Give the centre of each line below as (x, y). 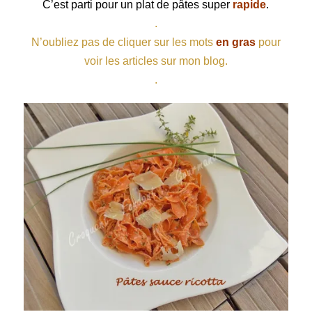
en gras (235, 42)
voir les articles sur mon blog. (156, 61)
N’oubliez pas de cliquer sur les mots (122, 42)
